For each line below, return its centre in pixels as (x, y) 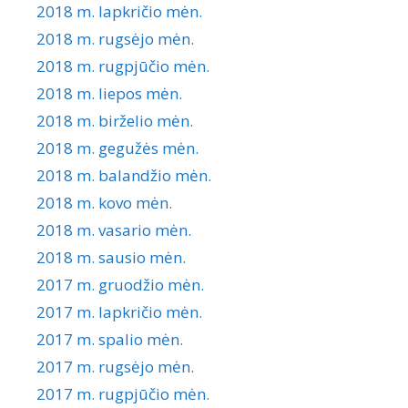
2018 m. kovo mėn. (104, 202)
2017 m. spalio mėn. (110, 339)
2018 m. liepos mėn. (109, 93)
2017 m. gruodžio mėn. (120, 284)
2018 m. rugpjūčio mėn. (123, 66)
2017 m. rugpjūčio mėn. (123, 393)
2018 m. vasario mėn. (114, 229)
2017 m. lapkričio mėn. (119, 311)
